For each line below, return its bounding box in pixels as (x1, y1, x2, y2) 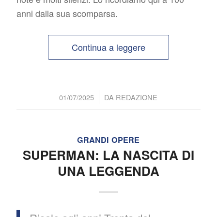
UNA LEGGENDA (57, 161, 159, 180)
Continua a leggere (71, 40, 145, 53)
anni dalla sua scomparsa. (16, 6, 118, 19)
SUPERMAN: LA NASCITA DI (22, 145, 194, 164)
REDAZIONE (116, 92, 158, 102)
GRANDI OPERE (77, 134, 140, 145)
